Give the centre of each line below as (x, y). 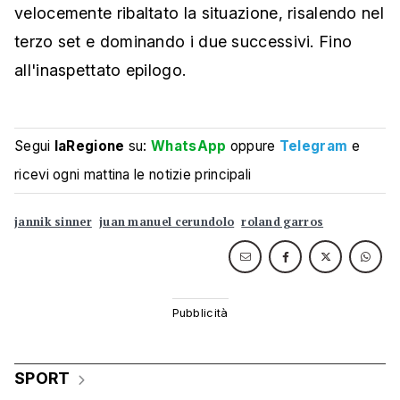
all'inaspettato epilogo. (100, 71)
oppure (253, 146)
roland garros (283, 222)
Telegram (313, 146)
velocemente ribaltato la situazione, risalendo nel (199, 13)
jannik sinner (53, 222)
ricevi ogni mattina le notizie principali (133, 175)
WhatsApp (189, 146)
